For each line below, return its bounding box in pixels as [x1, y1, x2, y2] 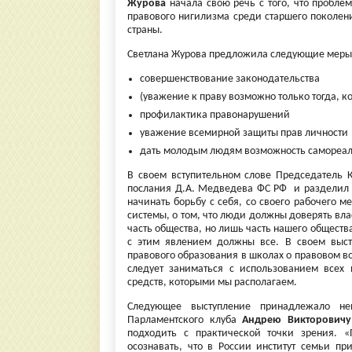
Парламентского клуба [127, 314, 243, 326]
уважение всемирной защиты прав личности [140, 127, 348, 139]
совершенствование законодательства [140, 73, 320, 85]
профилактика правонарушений [140, 109, 290, 121]
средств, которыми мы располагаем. [127, 277, 297, 288]
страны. [127, 24, 163, 36]
